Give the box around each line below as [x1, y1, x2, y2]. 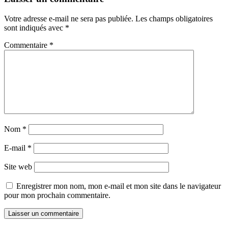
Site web [4, 162, 32, 172]
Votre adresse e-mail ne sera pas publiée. [4, 14, 133, 23]
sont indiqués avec [4, 23, 65, 33]
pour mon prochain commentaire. [4, 191, 110, 200]
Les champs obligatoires [135, 14, 213, 23]
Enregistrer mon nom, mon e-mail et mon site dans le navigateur [16, 182, 221, 191]
